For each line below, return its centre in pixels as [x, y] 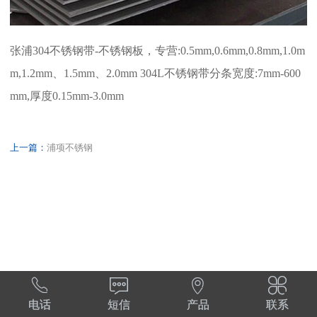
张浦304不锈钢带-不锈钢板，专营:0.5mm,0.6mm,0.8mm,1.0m [157, 51]
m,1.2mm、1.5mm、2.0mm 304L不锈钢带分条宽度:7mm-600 [155, 74]
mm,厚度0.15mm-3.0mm [67, 97]
